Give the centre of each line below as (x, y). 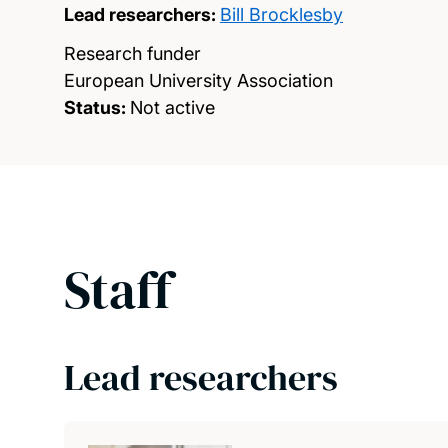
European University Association (198, 80)
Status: (95, 107)
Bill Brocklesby (281, 14)
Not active (172, 107)
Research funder (132, 53)
